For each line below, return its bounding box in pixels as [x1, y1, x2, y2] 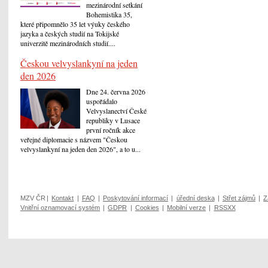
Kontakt [51, 194, 74, 202]
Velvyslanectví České [86, 105, 147, 115]
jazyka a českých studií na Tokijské [20, 29, 119, 39]
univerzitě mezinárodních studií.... [20, 38, 115, 48]
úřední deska [176, 194, 215, 202]
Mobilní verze [167, 203, 206, 211]
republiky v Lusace [86, 115, 140, 125]
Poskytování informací [103, 194, 169, 202]
